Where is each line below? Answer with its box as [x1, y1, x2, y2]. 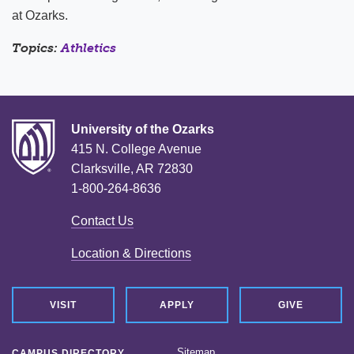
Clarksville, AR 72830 [71, 161, 193, 175]
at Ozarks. [12, 8, 68, 22]
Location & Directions [71, 246, 191, 260]
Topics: [12, 40, 61, 55]
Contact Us [71, 213, 134, 228]
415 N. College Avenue [71, 141, 201, 156]
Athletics [61, 40, 116, 55]
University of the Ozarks [71, 122, 214, 136]
